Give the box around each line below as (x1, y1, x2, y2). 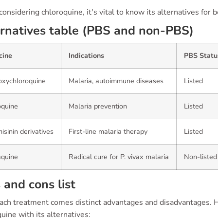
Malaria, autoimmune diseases (69, 76, 163, 86)
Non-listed (184, 152, 217, 162)
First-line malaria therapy (69, 127, 147, 136)
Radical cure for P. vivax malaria (69, 152, 169, 162)
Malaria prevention (69, 101, 127, 111)
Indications (69, 51, 104, 60)
